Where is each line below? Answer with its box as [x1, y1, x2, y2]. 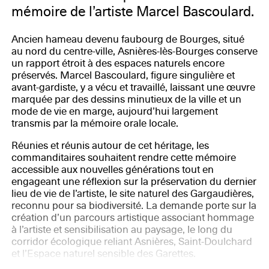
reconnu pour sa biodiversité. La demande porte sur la [11, 199, 256, 212]
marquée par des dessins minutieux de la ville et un [11, 93, 241, 106]
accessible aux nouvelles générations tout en [11, 163, 214, 176]
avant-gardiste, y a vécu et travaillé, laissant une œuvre [11, 81, 255, 94]
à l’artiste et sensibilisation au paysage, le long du [11, 223, 232, 236]
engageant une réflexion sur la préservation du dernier [11, 175, 256, 188]
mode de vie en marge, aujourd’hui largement [11, 105, 218, 118]
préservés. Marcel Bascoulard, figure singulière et [11, 69, 235, 82]
